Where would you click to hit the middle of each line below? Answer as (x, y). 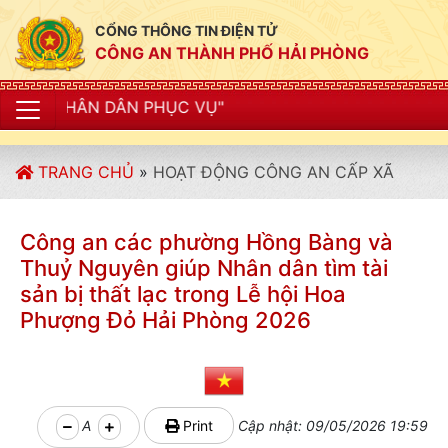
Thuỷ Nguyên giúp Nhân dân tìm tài (204, 268)
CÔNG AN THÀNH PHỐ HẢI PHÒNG (232, 53)
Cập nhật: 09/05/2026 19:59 (331, 425)
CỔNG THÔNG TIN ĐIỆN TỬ (186, 30)
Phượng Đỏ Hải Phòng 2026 (165, 320)
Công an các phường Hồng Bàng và (206, 242)
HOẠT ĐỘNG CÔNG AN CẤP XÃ (273, 172)
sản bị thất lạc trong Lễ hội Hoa (183, 294)
